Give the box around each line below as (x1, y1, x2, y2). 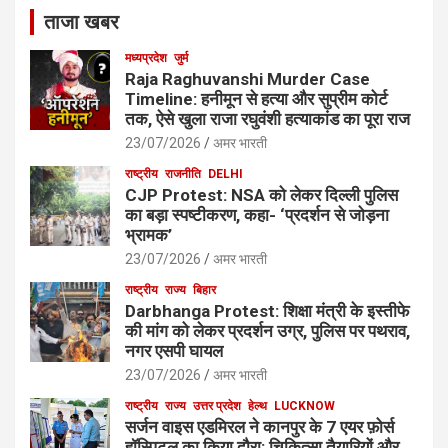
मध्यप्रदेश (125, 50, 167, 65)
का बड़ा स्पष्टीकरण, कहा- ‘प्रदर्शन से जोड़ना (125, 204, 389, 225)
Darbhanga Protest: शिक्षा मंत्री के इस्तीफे (125, 300, 409, 321)
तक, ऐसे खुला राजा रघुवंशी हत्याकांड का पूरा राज (125, 108, 410, 129)
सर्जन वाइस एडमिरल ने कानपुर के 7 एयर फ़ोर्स (125, 416, 394, 437)
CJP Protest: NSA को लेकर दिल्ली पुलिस (125, 184, 398, 205)
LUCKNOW (274, 398, 335, 413)
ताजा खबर (44, 9, 119, 34)
